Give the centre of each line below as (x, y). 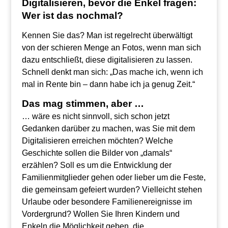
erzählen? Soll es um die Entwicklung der (96, 165)
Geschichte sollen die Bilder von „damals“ (97, 153)
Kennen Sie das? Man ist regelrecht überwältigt (107, 35)
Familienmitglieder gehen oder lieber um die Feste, (113, 177)
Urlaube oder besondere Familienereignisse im (107, 202)
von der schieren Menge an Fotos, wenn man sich (111, 48)
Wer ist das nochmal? (72, 16)
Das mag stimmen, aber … (83, 104)
